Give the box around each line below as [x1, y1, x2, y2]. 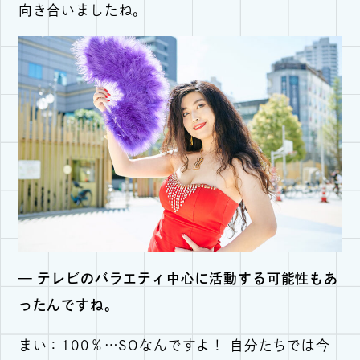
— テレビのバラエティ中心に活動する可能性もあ [18, 271, 338, 285]
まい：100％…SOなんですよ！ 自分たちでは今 [18, 337, 330, 352]
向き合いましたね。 [18, 2, 148, 17]
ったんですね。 [18, 297, 119, 312]
